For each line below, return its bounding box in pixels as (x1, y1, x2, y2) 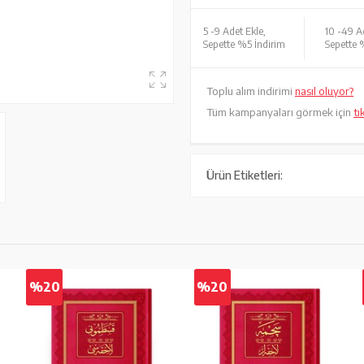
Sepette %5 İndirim (203, 38, 285, 50)
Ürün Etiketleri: (206, 168, 283, 182)
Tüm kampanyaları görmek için (207, 106, 353, 119)
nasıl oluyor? (295, 84, 353, 97)
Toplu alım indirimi (207, 84, 295, 97)
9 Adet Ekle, (214, 25, 266, 37)
